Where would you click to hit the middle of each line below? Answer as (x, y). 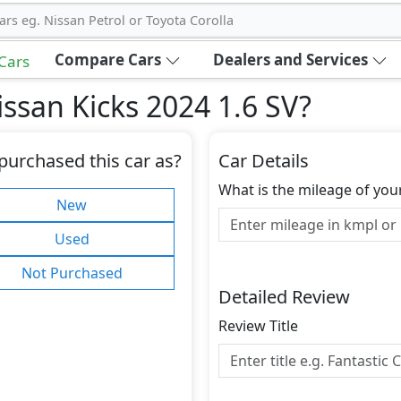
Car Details (264, 161)
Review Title (258, 326)
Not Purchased (72, 273)
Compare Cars (107, 60)
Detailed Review (284, 297)
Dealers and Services (290, 60)
